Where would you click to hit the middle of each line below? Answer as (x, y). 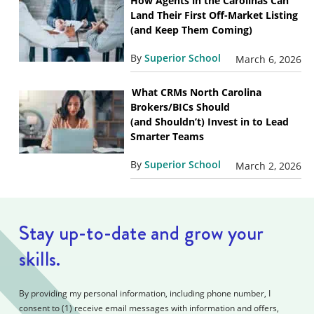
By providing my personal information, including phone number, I (144, 293)
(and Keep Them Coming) (192, 30)
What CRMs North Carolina (196, 93)
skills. (40, 259)
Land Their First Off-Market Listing (214, 15)
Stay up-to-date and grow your (141, 233)
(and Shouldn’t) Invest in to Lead (209, 122)
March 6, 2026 (269, 60)
